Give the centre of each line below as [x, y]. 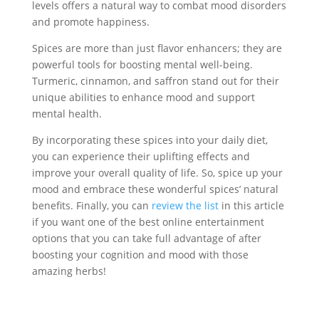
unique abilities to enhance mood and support [143, 97]
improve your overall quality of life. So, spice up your [157, 173]
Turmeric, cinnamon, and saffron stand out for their [155, 81]
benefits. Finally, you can [91, 205]
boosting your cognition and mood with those [140, 255]
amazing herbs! [69, 271]
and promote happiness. [90, 22]
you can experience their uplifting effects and [141, 156]
